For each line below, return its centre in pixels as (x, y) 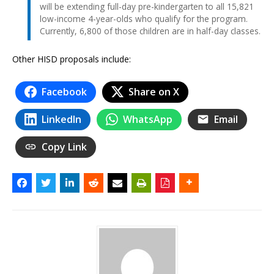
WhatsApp (148, 119)
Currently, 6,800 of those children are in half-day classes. (150, 31)
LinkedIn (61, 119)
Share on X (154, 91)
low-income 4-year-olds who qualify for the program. (144, 18)
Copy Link (64, 146)
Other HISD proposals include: (72, 59)
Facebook (64, 91)
